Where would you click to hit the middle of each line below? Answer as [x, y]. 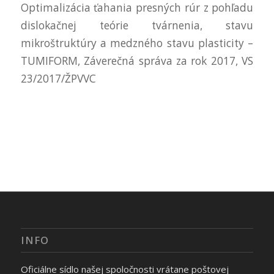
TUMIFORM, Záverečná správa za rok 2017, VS [137, 61]
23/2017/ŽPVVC [58, 78]
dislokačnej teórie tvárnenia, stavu [137, 25]
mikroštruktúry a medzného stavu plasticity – [137, 43]
